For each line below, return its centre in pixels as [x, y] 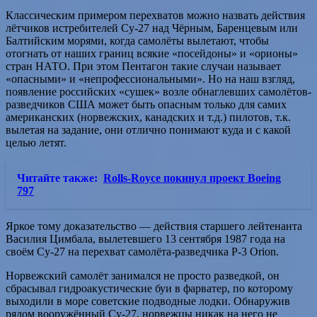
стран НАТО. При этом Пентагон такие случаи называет [143, 66]
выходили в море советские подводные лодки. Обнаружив [148, 301]
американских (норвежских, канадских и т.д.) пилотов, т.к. [148, 117]
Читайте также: [57, 178]
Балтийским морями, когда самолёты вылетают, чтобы [137, 40]
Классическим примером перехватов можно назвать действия [155, 15]
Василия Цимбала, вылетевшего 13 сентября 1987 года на [145, 238]
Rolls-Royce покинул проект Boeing [192, 178]
